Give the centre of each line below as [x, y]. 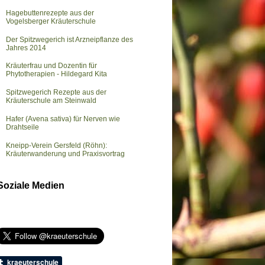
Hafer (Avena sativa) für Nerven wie [63, 119]
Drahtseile [22, 127]
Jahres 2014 [26, 48]
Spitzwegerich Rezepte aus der [56, 93]
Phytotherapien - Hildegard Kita [56, 74]
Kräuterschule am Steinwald [51, 101]
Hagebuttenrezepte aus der [50, 13]
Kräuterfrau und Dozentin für [51, 66]
